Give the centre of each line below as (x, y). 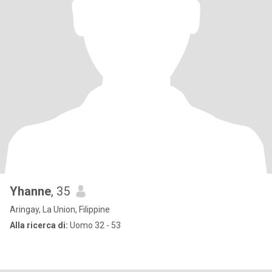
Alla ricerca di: (39, 225)
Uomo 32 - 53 (94, 225)
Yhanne (30, 191)
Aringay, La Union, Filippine (60, 209)
